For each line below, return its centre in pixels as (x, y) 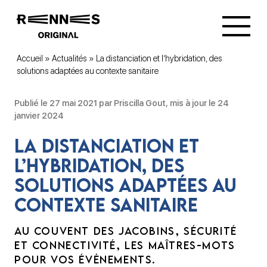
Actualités (69, 58)
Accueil (30, 58)
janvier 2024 (39, 115)
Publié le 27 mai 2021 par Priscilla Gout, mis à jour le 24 (122, 103)
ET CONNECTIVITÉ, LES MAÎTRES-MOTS (125, 245)
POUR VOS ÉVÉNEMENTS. (86, 260)
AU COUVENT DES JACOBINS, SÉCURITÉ (126, 231)
